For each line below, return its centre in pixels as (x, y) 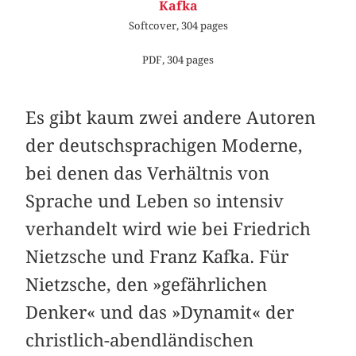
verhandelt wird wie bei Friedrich (168, 229)
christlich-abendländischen (140, 341)
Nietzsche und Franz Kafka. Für (157, 257)
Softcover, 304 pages (178, 26)
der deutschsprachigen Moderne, (164, 146)
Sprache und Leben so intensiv (155, 201)
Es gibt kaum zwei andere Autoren (171, 118)
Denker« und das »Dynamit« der (160, 313)
